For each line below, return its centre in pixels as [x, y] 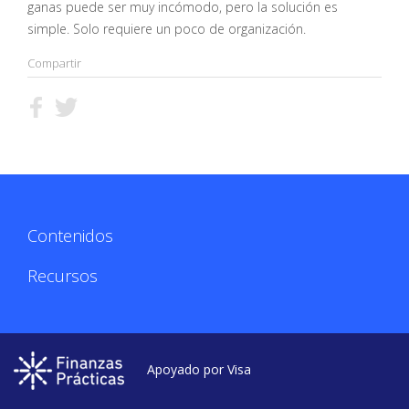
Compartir [54, 63]
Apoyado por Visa [199, 369]
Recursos [63, 275]
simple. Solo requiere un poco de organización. [167, 28]
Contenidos [70, 235]
